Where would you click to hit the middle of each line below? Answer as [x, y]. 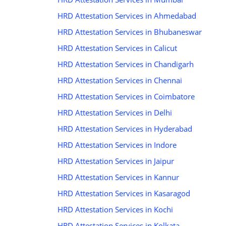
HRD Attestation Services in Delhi [115, 113]
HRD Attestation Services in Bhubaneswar [130, 32]
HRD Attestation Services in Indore [117, 145]
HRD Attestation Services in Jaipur [116, 161]
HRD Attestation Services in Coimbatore [126, 97]
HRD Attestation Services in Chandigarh [126, 64]
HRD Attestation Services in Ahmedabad [127, 16]
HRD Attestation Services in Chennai [120, 80]
